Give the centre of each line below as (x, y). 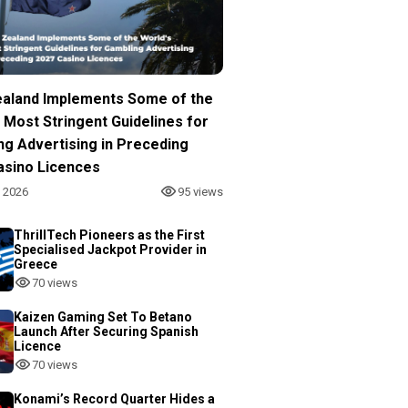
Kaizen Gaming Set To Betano (103, 317)
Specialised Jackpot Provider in (110, 250)
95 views (200, 191)
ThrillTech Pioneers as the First (109, 235)
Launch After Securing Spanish (106, 331)
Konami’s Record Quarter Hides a (114, 399)
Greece (36, 264)
